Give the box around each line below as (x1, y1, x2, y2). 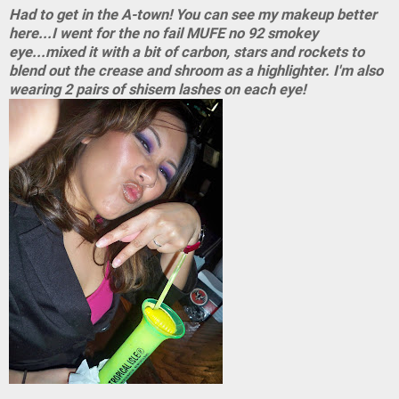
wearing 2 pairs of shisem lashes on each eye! (9, 81, 305, 98)
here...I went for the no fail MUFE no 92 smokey (9, 25, 318, 42)
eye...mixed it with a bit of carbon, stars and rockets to (9, 44, 364, 61)
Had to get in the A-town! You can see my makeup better (9, 6, 377, 23)
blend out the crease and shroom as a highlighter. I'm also (9, 62, 383, 79)
